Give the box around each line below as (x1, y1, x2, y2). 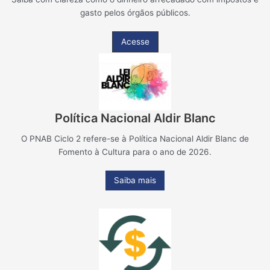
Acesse (121, 37, 149, 47)
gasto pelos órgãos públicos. (80, 8, 190, 18)
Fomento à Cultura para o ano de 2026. (58, 147, 212, 157)
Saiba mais (114, 175, 156, 186)
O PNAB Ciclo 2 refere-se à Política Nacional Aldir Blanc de (21, 134, 249, 144)
